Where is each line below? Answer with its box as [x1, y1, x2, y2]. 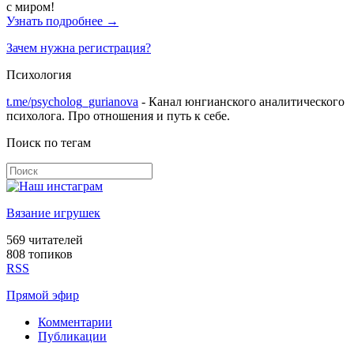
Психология [6, 68, 71, 82]
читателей [25, 233, 83, 247]
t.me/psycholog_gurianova [6, 95, 138, 109]
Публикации [38, 330, 107, 344]
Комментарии [38, 315, 112, 330]
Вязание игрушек [6, 206, 100, 220]
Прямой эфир [6, 288, 79, 303]
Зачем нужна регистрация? [6, 41, 151, 55]
